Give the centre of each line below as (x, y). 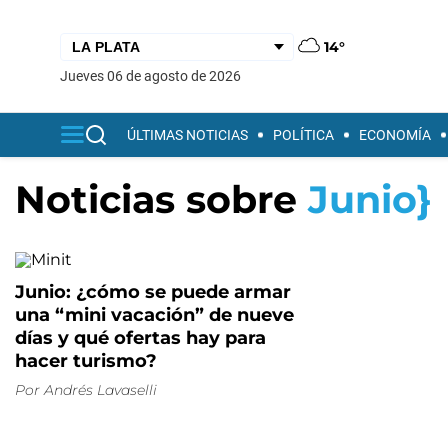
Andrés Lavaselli (100, 390)
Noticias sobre (161, 199)
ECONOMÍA (395, 135)
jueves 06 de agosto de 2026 (154, 75)
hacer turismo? (86, 361)
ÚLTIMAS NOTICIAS (187, 135)
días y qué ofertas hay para (140, 338)
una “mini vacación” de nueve (154, 315)
